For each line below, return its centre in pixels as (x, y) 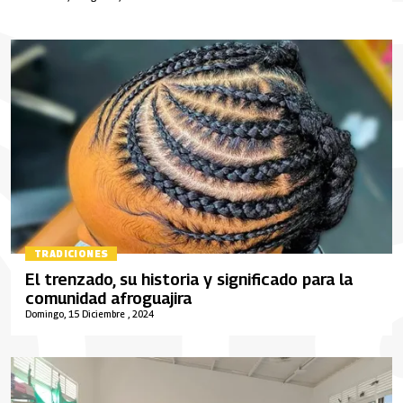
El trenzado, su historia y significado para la (189, 279)
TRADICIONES (72, 253)
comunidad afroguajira (108, 298)
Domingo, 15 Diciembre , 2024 (90, 314)
